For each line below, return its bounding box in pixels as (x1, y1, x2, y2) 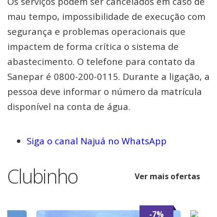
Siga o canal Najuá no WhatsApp (27, 135, 167, 147)
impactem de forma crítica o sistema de (7, 40, 179, 52)
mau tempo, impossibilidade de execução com (7, 10, 205, 22)
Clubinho (7, 163, 77, 190)
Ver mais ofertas (135, 170, 200, 182)
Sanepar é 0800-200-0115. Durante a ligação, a (7, 70, 210, 82)
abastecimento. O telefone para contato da (7, 55, 195, 67)
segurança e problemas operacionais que (7, 25, 186, 37)
